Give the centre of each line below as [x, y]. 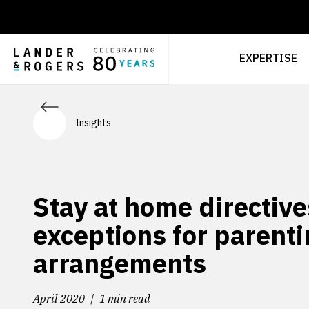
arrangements [120, 263]
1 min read [125, 299]
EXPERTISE [268, 58]
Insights [93, 122]
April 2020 [59, 299]
